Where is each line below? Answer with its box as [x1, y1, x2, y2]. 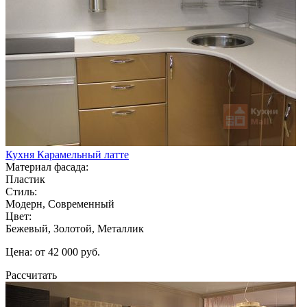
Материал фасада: [5, 160, 88, 173]
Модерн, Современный [5, 197, 114, 210]
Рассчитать [5, 269, 57, 281]
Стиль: [5, 185, 37, 197]
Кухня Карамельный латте [5, 148, 129, 160]
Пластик [5, 173, 45, 185]
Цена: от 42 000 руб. [5, 245, 100, 258]
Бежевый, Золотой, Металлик [5, 222, 144, 234]
